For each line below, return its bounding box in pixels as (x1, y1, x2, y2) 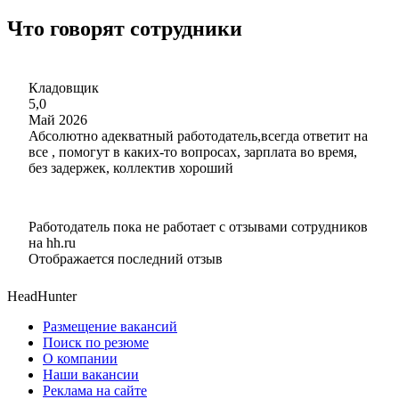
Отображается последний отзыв (28, 250, 223, 266)
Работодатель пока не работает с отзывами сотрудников (28, 218, 368, 234)
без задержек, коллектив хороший (28, 159, 233, 175)
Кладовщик (28, 79, 99, 95)
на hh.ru (28, 234, 76, 250)
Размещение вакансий (43, 318, 177, 334)
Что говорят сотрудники (7, 16, 242, 40)
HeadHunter (7, 288, 77, 304)
